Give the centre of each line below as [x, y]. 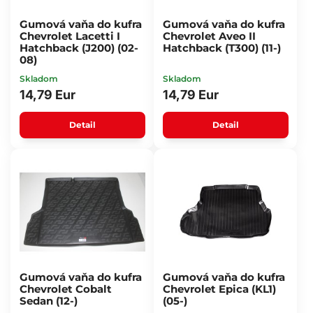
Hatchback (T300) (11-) [221, 48]
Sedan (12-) [48, 301]
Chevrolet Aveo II [209, 36]
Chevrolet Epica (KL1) [219, 289]
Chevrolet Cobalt [65, 289]
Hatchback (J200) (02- [79, 48]
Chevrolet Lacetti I [70, 36]
